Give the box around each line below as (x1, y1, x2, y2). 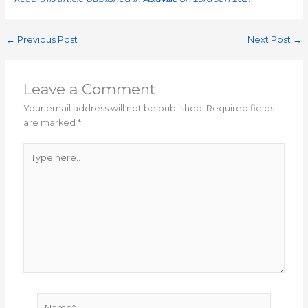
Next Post (247, 34, 294, 45)
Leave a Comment (23, 80, 156, 98)
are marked (23, 117, 78, 128)
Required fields (206, 102, 275, 113)
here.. (23, 159, 49, 169)
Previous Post (14, 34, 78, 45)
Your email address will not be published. (23, 102, 205, 113)
